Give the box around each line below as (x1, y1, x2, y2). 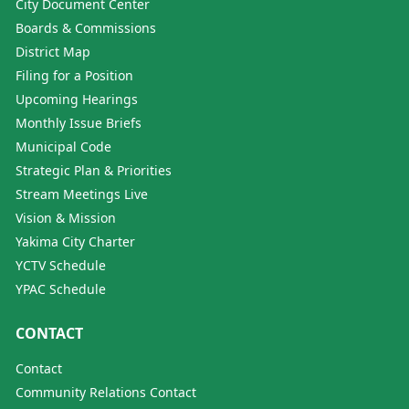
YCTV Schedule (16, 257, 106, 274)
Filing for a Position (16, 67, 133, 84)
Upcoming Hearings (16, 90, 138, 108)
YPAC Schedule (16, 280, 106, 298)
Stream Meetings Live (16, 185, 148, 203)
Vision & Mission (16, 209, 116, 226)
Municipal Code (16, 138, 111, 155)
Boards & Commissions (16, 19, 156, 37)
